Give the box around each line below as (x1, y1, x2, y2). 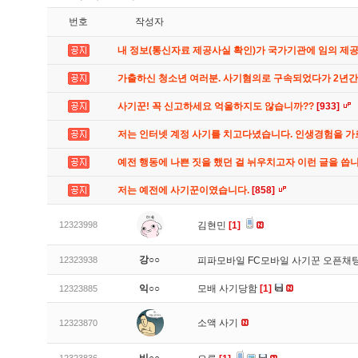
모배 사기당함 (197, 283, 260, 294)
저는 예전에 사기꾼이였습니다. (117, 185, 252, 196)
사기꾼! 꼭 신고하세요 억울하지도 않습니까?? (117, 101, 316, 112)
